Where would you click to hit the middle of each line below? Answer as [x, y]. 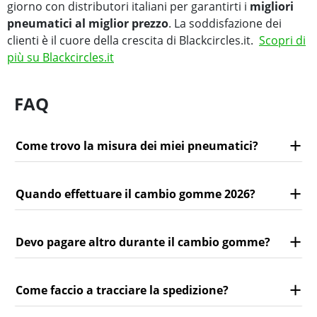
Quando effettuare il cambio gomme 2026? [136, 194]
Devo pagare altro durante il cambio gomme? [143, 242]
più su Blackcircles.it [60, 58]
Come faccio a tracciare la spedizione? [122, 290]
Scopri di [282, 41]
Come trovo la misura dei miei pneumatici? [137, 145]
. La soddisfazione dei [225, 24]
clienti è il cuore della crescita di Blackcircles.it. [133, 41]
